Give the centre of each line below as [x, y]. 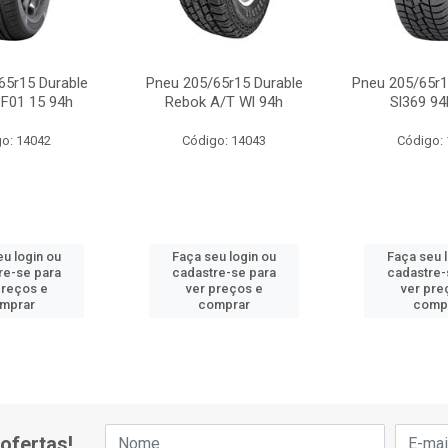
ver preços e [224, 288]
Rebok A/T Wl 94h [224, 102]
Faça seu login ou [224, 256]
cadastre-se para [224, 272]
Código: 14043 [224, 140]
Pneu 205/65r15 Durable [224, 83]
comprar [224, 304]
